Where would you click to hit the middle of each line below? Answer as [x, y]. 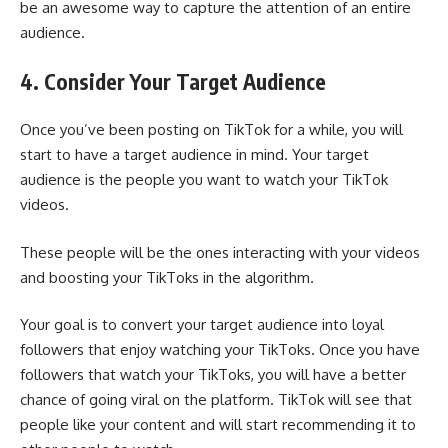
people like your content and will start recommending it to [218, 425]
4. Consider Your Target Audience [173, 81]
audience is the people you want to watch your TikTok [204, 180]
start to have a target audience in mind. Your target [194, 155]
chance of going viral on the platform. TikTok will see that [216, 400]
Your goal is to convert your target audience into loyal [202, 325]
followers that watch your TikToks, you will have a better [213, 375]
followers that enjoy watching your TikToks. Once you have [220, 350]
